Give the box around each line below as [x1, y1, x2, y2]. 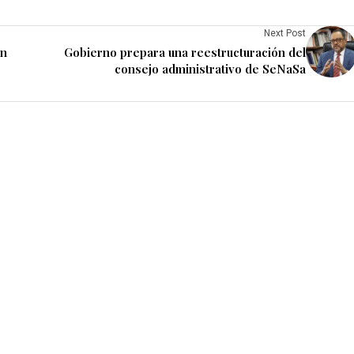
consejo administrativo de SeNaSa [115, 61, 306, 77]
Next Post [264, 28, 306, 40]
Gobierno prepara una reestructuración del [64, 44, 306, 61]
